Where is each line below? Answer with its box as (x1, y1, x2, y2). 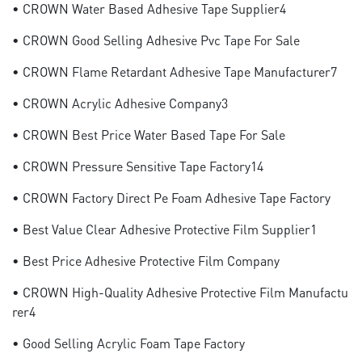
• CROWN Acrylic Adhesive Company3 (12, 95, 228, 112)
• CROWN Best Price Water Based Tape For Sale (12, 126, 285, 143)
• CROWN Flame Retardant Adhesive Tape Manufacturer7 (12, 63, 337, 80)
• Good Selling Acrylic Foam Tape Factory (12, 335, 245, 351)
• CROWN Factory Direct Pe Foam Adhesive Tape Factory (12, 189, 330, 206)
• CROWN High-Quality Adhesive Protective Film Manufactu (12, 284, 348, 301)
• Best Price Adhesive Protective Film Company (12, 252, 280, 269)
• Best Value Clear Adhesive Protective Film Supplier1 (12, 221, 317, 238)
